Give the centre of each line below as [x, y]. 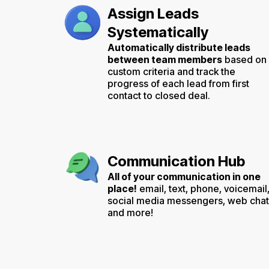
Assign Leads [153, 13]
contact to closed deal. [159, 95]
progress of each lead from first [178, 83]
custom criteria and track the [171, 71]
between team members [165, 59]
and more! [130, 212]
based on [244, 59]
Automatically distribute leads [179, 47]
